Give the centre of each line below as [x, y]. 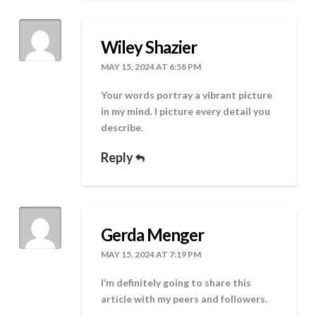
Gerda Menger [153, 234]
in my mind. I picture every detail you [186, 111]
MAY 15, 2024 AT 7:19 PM [151, 254]
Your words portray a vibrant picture [187, 95]
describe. [122, 128]
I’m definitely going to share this [176, 283]
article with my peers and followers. [184, 299]
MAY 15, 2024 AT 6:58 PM [151, 66]
